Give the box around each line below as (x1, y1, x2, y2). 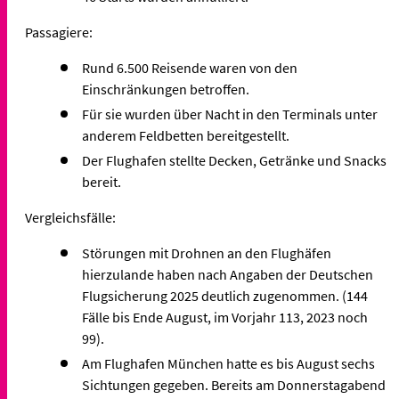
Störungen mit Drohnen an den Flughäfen (82, 244, 331, 263)
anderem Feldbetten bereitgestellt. (82, 126, 289, 145)
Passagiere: (25, 23, 93, 42)
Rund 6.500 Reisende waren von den (82, 59, 297, 77)
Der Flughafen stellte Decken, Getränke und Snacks (82, 151, 387, 170)
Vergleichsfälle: (25, 208, 116, 227)
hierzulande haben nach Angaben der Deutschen (82, 265, 373, 284)
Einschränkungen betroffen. (82, 80, 249, 99)
